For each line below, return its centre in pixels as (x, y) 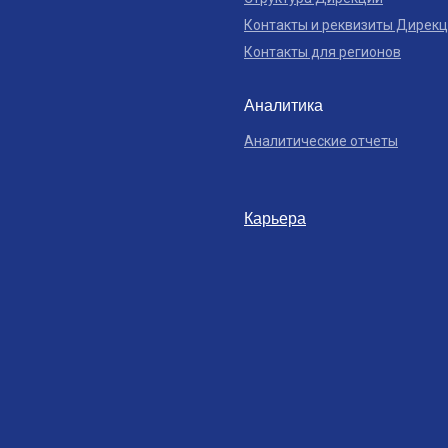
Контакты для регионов (322, 52)
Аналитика (283, 105)
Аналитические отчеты (321, 141)
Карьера (275, 218)
